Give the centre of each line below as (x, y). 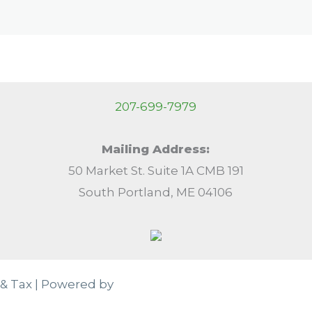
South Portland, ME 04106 (156, 192)
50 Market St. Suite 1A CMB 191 (156, 170)
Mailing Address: (156, 149)
